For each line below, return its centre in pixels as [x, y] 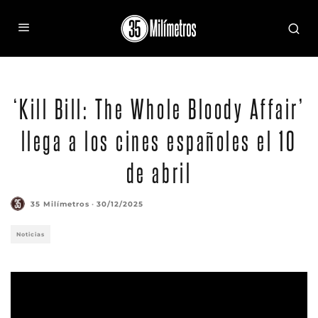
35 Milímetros [60, 204]
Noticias [31, 234]
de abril [159, 172]
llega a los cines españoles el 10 [159, 140]
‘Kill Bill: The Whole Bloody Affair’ [159, 108]
